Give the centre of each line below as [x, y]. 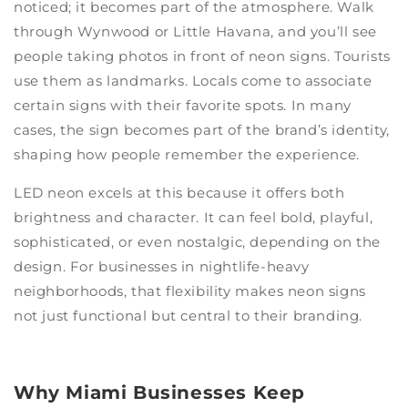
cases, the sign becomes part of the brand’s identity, [202, 129]
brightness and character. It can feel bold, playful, [194, 217]
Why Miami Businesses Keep [160, 393]
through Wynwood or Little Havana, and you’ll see [195, 31]
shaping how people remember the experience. [187, 154]
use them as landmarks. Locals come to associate [193, 80]
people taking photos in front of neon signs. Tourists [202, 56]
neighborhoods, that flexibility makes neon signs [190, 291]
